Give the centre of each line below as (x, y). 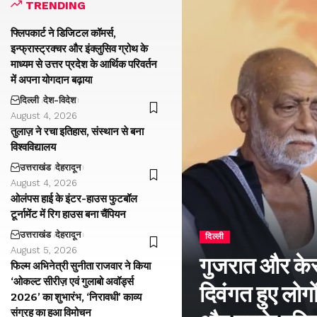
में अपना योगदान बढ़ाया (51, 80)
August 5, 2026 (44, 250)
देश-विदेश (59, 100)
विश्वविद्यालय (33, 147)
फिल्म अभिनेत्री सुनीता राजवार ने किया (81, 266)
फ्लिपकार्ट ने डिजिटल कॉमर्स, (63, 33)
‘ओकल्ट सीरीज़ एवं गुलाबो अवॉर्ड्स (72, 281)
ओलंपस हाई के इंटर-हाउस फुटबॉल (74, 198)
